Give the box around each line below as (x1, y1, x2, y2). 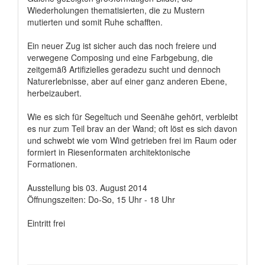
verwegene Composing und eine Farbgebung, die (27, 51, 213, 63)
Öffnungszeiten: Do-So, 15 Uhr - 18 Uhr (27, 193, 175, 205)
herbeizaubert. (27, 86, 82, 99)
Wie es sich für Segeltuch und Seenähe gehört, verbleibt (27, 110, 238, 122)
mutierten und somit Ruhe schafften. (27, 15, 163, 28)
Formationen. (27, 157, 77, 170)
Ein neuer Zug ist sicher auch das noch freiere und (27, 39, 216, 51)
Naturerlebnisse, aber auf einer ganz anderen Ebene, (27, 75, 227, 87)
